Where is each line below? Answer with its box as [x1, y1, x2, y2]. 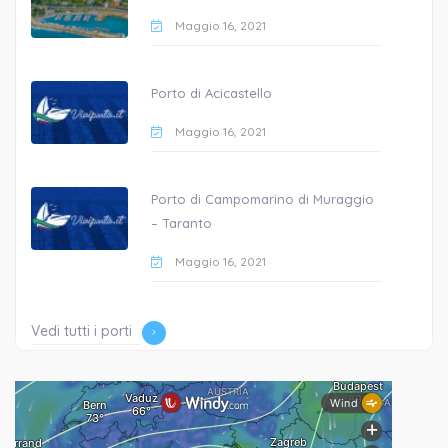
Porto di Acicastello [150, 84, 272, 101]
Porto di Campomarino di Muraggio [150, 190, 374, 207]
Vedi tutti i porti [31, 321, 132, 340]
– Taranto [150, 214, 212, 231]
